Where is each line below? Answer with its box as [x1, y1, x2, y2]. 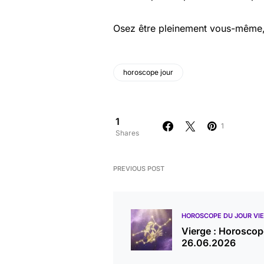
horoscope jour [123, 68, 173, 77]
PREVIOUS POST [113, 164, 164, 173]
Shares [115, 128, 139, 137]
